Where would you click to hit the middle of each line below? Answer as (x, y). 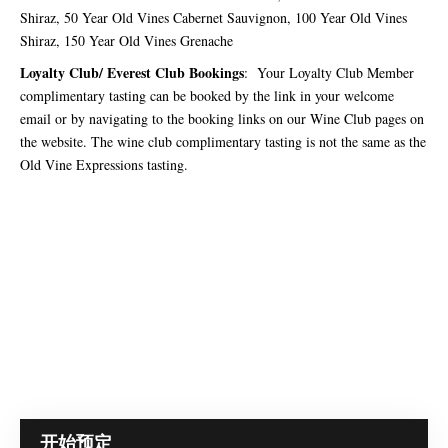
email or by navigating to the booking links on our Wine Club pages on (222, 118)
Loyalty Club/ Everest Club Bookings (132, 72)
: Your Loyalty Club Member (329, 72)
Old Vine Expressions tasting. (109, 164)
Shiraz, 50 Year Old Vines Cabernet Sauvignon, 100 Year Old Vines (213, 17)
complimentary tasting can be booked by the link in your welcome (207, 95)
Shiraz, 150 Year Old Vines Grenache (126, 40)
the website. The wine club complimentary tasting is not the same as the (223, 141)
